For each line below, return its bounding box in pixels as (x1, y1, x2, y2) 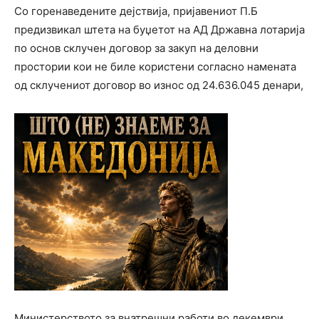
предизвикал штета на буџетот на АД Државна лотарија (14, 22, 305, 36)
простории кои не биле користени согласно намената (14, 59, 296, 73)
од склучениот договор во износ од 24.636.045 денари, (14, 78, 303, 92)
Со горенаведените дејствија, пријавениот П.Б (14, 4, 258, 18)
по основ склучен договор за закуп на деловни (14, 41, 258, 55)
